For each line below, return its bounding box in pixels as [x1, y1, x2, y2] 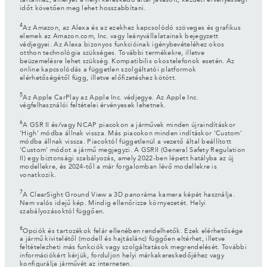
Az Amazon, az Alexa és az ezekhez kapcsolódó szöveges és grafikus [23, 24, 241, 32]
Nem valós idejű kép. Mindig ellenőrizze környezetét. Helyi [20, 200, 206, 207]
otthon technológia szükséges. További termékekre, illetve [20, 49, 205, 57]
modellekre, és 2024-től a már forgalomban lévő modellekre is [20, 163, 217, 170]
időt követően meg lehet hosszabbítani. [20, 5, 146, 12]
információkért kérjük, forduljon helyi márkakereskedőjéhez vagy [20, 253, 224, 260]
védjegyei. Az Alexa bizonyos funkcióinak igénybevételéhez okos [20, 41, 225, 48]
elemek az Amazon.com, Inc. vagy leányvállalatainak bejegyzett [20, 33, 219, 40]
